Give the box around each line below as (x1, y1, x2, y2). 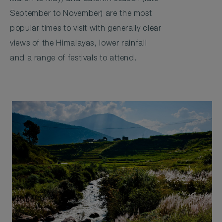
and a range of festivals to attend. (10, 55, 137, 63)
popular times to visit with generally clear (10, 25, 162, 34)
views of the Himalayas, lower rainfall (10, 40, 147, 49)
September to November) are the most (10, 10, 152, 19)
